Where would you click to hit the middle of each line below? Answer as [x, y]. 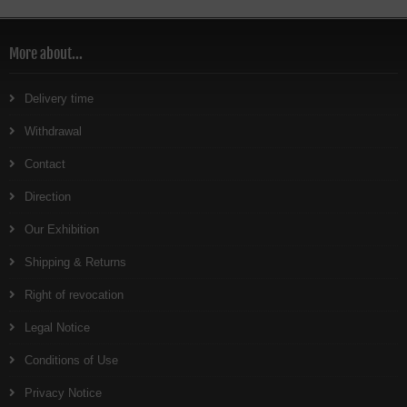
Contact [45, 164]
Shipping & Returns [75, 262]
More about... [46, 54]
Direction [48, 197]
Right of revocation [74, 295]
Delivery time [59, 99]
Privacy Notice [63, 393]
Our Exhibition [62, 229]
